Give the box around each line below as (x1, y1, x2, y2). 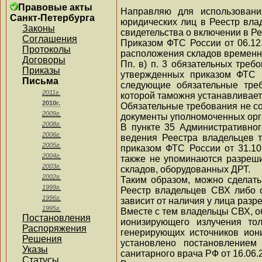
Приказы (22, 65, 60, 75)
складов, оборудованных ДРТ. (120, 164, 250, 174)
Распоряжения (22, 223, 87, 233)
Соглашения (22, 34, 77, 44)
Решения (22, 234, 62, 244)
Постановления (22, 213, 91, 223)
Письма (22, 76, 58, 86)
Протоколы (22, 44, 71, 54)
